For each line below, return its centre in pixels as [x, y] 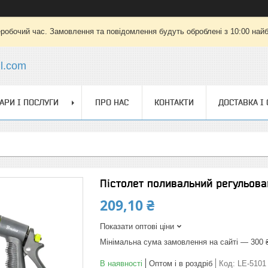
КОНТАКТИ [174, 102]
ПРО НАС [112, 102]
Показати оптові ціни [137, 226]
